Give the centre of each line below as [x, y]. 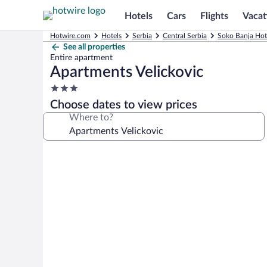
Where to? [91, 117]
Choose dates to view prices [124, 105]
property [68, 111]
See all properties [94, 47]
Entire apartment [81, 58]
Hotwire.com [70, 36]
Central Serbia [185, 36]
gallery [63, 170]
